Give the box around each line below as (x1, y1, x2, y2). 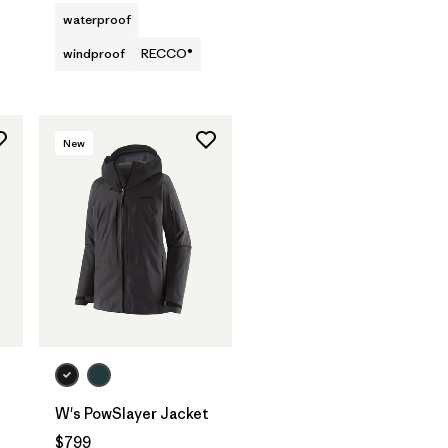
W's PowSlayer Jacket (55, 404, 209, 424)
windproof (63, 44, 125, 62)
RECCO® (141, 44, 193, 62)
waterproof (63, 10, 131, 28)
